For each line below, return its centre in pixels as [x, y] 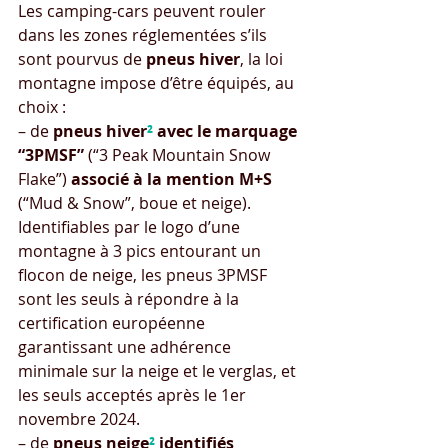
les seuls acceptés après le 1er [134, 395]
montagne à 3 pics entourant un [141, 251]
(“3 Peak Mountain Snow [179, 155]
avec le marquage [227, 131]
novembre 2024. [79, 419]
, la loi [263, 59]
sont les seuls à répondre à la [130, 299]
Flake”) [44, 179]
